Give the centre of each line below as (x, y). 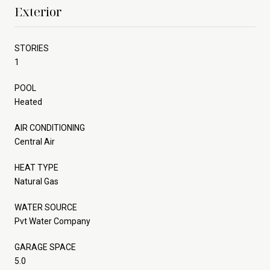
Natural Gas (36, 181)
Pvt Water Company (52, 221)
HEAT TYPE (36, 167)
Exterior (38, 11)
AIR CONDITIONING (50, 127)
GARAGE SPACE (45, 247)
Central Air (35, 141)
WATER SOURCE (46, 207)
